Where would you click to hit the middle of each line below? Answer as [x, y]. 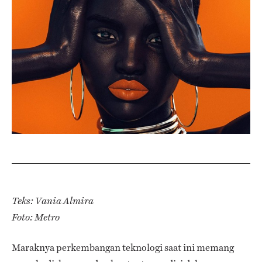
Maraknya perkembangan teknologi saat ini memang [123, 247]
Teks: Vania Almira [53, 201]
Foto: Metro [36, 217]
